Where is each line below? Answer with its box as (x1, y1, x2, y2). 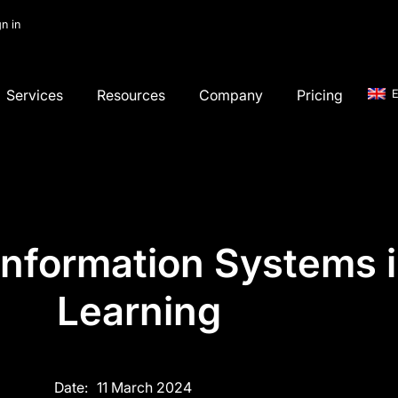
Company (199, 85, 264, 104)
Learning (57, 287, 222, 336)
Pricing (297, 85, 344, 104)
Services (6, 85, 64, 104)
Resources (97, 85, 166, 104)
